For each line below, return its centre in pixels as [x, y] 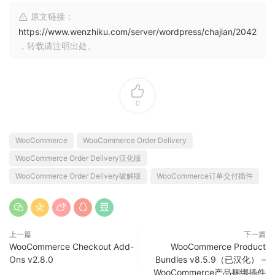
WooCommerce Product [218, 246]
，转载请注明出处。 [57, 45]
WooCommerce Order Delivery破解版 [78, 176]
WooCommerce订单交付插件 [205, 176]
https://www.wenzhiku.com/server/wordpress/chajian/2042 [137, 31]
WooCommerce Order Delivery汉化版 [78, 158]
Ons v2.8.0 [31, 259]
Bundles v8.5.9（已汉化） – [211, 259]
